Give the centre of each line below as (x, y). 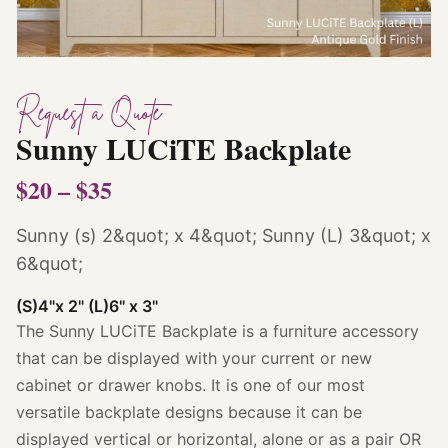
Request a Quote (89, 111)
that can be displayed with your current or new (194, 357)
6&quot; (49, 263)
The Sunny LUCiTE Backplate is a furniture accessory (217, 330)
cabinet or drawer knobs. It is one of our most (190, 384)
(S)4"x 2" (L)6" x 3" (87, 305)
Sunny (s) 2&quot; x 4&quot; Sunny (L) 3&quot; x (223, 235)
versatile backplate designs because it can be (189, 411)
